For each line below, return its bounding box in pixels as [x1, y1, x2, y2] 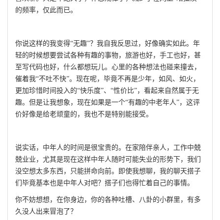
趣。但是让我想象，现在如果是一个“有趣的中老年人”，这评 [15, 99, 200, 106]
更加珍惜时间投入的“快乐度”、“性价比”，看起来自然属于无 [15, 87, 199, 94]
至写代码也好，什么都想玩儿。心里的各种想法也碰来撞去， [15, 63, 201, 71]
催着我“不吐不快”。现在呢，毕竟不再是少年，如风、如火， [15, 75, 200, 82]
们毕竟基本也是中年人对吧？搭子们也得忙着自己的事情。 [15, 179, 194, 187]
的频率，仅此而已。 [15, 6, 77, 14]
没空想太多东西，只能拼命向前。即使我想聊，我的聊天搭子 [15, 167, 201, 175]
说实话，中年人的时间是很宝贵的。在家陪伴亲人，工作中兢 [15, 144, 201, 151]
